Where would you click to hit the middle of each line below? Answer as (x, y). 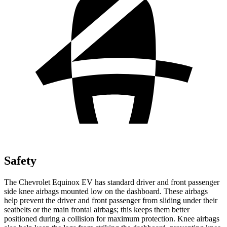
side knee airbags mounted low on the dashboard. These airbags (106, 191)
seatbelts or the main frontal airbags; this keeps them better (97, 209)
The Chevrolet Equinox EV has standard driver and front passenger (112, 182)
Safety (20, 160)
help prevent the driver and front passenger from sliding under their (111, 200)
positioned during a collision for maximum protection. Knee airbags (112, 218)
